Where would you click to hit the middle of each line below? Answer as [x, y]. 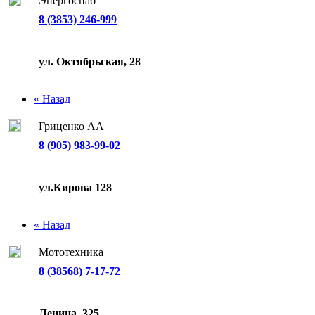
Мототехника [71, 252]
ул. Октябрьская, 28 [90, 61]
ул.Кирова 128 [75, 187]
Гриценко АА [71, 126]
